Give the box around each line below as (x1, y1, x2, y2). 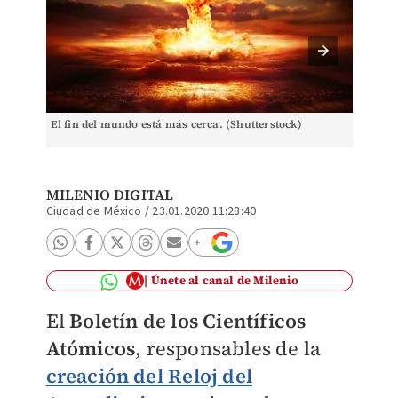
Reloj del (168, 362, 252, 389)
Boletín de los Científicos (64, 307, 306, 334)
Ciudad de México (45, 203, 142, 220)
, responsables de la (135, 335, 322, 362)
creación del (45, 362, 169, 389)
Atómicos (45, 335, 136, 362)
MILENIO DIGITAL (45, 185, 174, 204)
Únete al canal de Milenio (150, 273, 298, 288)
